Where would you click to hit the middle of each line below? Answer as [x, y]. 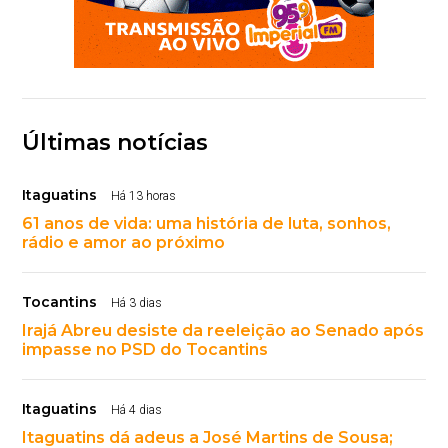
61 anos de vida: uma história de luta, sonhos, [207, 223]
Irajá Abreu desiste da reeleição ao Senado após [223, 330]
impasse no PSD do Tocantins [145, 349]
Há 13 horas [144, 195]
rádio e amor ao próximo [124, 242]
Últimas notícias [115, 142]
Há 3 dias [137, 302]
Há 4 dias [137, 409]
